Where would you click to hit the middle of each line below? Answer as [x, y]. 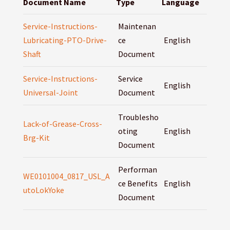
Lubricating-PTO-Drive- [65, 40]
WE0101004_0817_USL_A [66, 176]
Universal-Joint [50, 93]
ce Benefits [138, 184]
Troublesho [138, 117]
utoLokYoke [43, 190]
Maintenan [137, 26]
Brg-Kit [36, 138]
